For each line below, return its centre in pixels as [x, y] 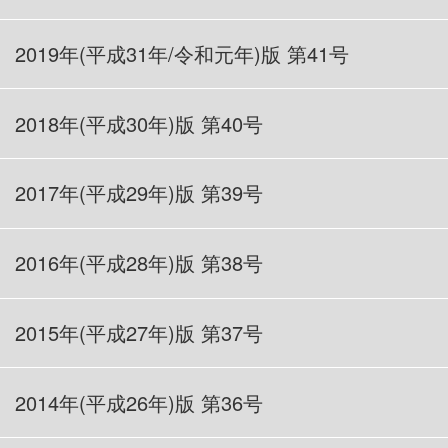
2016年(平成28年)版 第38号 [139, 263]
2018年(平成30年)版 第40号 [139, 123]
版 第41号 [305, 53]
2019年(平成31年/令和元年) [138, 53]
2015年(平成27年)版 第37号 [139, 333]
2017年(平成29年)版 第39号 [139, 193]
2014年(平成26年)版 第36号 [139, 402]
